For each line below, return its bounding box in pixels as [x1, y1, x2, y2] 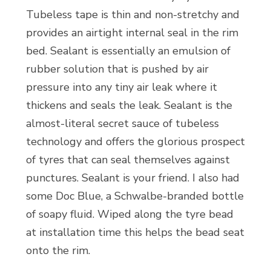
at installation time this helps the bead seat [25, 225, 244, 240]
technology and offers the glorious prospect [25, 134, 245, 149]
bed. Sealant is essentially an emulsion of [25, 44, 230, 58]
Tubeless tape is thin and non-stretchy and [25, 7, 240, 22]
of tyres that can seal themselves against [25, 152, 230, 167]
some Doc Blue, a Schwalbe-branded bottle [25, 189, 244, 203]
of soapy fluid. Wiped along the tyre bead [25, 207, 233, 221]
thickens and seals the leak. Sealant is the [25, 98, 232, 113]
